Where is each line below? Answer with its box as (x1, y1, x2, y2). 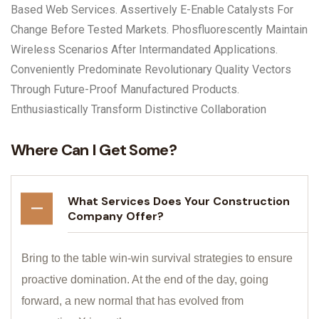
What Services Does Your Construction (68, 193, 290, 209)
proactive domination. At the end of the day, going (21, 273, 268, 286)
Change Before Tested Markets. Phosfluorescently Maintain (11, 22, 308, 36)
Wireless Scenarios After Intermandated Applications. (11, 42, 278, 56)
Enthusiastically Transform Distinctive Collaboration (11, 102, 266, 116)
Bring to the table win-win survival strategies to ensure (21, 251, 293, 264)
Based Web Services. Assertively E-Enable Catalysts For (11, 2, 293, 16)
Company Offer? (68, 208, 164, 224)
